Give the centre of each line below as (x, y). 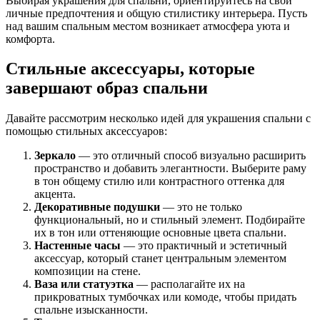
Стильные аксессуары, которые (130, 69)
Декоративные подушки (97, 207)
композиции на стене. (87, 271)
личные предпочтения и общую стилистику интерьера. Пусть (156, 13)
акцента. (55, 194)
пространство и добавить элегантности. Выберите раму (170, 169)
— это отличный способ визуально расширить (191, 156)
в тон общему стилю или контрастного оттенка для (159, 181)
